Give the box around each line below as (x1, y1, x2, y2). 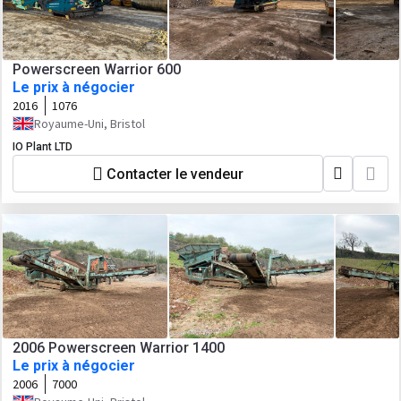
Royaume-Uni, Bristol (34, 115, 145, 132)
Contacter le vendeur (107, 165, 243, 183)
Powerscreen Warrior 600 (13, 61, 181, 78)
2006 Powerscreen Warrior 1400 (13, 339, 225, 356)
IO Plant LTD (13, 141, 73, 153)
